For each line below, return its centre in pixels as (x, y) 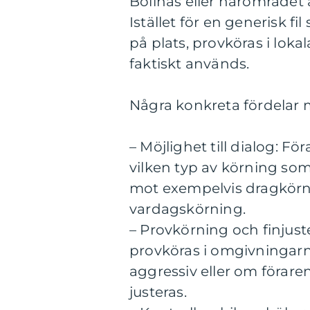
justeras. (158, 292)
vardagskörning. (188, 209)
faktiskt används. (190, 64)
